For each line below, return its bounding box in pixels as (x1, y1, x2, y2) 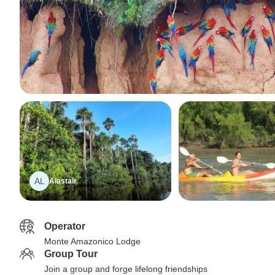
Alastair (49, 177, 77, 185)
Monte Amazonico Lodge (44, 236, 141, 246)
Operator (44, 221, 85, 231)
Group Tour (44, 249, 98, 259)
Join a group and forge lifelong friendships (44, 264, 207, 274)
